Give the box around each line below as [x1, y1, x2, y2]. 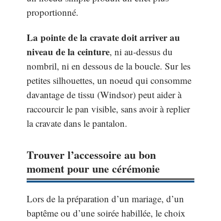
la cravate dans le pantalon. [27, 117, 127, 130]
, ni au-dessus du [110, 45, 173, 58]
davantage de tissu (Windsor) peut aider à [27, 88, 182, 101]
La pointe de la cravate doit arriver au [27, 31, 180, 44]
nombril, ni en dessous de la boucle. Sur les [27, 60, 190, 73]
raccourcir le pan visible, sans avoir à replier [27, 103, 190, 115]
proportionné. [27, 5, 78, 18]
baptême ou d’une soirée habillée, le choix [27, 207, 185, 220]
